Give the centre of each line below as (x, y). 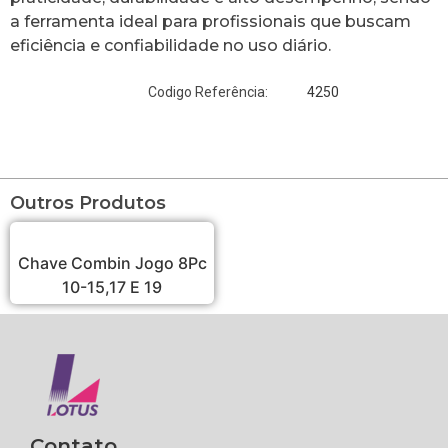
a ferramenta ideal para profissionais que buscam (210, 21)
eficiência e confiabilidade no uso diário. (170, 45)
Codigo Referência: (208, 92)
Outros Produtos (88, 202)
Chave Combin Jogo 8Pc (112, 262)
